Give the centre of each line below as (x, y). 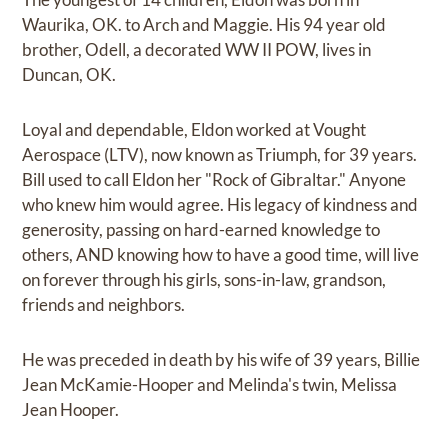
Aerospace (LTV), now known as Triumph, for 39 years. (220, 155)
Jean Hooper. (71, 410)
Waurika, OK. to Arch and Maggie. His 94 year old (204, 25)
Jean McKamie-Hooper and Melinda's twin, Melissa (210, 385)
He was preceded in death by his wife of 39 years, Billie (221, 360)
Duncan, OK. (69, 75)
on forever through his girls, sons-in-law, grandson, (204, 280)
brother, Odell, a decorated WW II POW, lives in (197, 50)
